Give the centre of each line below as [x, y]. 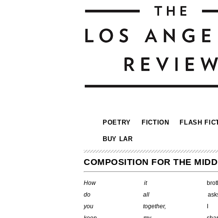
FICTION [155, 122]
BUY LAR [118, 139]
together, [157, 206]
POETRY [117, 122]
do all [146, 195]
